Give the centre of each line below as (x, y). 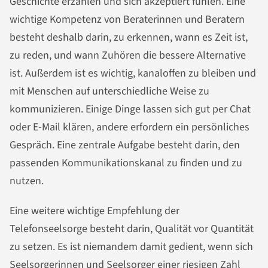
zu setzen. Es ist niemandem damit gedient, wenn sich (131, 246)
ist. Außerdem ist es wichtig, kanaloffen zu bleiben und (133, 74)
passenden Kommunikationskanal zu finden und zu (126, 163)
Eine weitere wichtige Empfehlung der (95, 211)
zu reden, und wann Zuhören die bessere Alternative (128, 56)
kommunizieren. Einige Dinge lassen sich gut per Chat (130, 109)
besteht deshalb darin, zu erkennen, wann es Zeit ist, (129, 38)
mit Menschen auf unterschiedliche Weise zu (109, 92)
